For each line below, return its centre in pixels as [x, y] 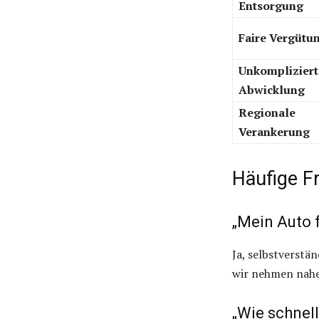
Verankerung [274, 132]
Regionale [267, 113]
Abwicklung [272, 90]
